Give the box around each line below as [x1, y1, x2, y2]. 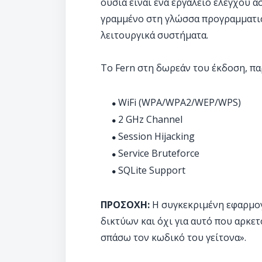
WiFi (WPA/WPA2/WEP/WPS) [118, 96, 241, 109]
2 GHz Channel [118, 113, 182, 126]
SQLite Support [118, 164, 185, 177]
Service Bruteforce [118, 147, 199, 160]
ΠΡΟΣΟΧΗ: [101, 198, 150, 211]
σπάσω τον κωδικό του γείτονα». [101, 231, 246, 244]
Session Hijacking [118, 130, 195, 143]
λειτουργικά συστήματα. [101, 29, 208, 42]
